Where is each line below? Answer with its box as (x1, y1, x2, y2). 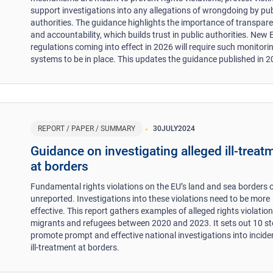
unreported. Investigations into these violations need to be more (30, 193, 271, 204)
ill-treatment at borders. (30, 242, 120, 252)
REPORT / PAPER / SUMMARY (38, 124, 136, 133)
